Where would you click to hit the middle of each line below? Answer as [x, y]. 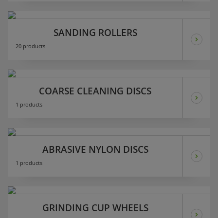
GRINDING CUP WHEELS [95, 208]
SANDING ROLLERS [95, 33]
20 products [30, 46]
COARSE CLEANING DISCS [95, 91]
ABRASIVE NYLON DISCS [95, 149]
